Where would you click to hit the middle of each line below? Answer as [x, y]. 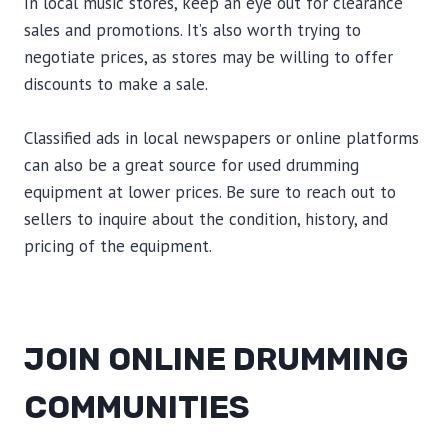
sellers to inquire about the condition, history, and [206, 219]
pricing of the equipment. [118, 246]
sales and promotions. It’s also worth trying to [192, 30]
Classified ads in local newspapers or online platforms [221, 138]
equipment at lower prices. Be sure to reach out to [210, 192]
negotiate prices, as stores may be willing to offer [208, 57]
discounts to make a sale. [116, 84]
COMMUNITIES [137, 407]
